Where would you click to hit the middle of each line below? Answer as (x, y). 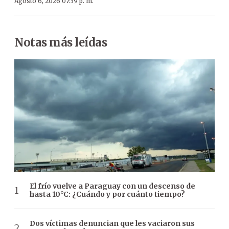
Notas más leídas (61, 42)
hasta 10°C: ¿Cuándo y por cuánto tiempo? (107, 194)
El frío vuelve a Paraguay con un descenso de (112, 186)
